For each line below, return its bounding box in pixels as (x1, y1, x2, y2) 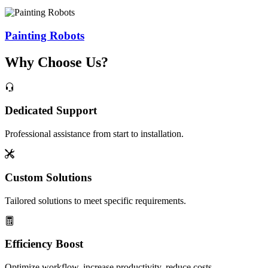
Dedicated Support (5, 104, 97, 117)
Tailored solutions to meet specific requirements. (5, 195, 186, 206)
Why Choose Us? (5, 54, 108, 70)
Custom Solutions (5, 170, 92, 184)
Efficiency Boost (5, 237, 83, 251)
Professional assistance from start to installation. (5, 129, 184, 139)
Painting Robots (5, 29, 84, 42)
